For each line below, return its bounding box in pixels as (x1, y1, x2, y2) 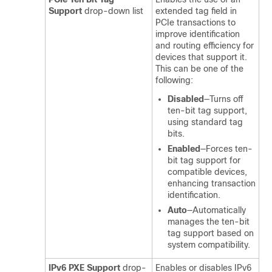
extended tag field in (155, 6, 237, 16)
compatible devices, (168, 167, 247, 177)
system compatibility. (168, 240, 250, 250)
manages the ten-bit (168, 217, 250, 226)
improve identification (155, 29, 240, 39)
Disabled (168, 94, 204, 104)
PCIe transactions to (155, 18, 236, 27)
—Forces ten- (200, 144, 253, 154)
